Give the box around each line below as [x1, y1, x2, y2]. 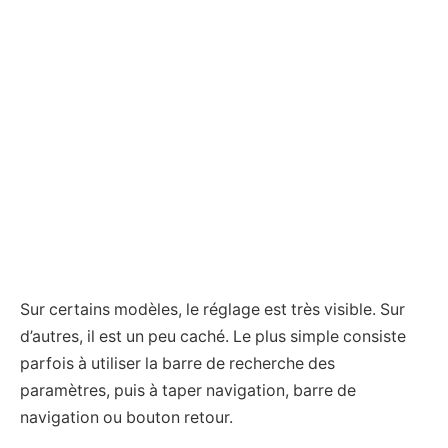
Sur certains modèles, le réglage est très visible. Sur [20, 300, 405, 319]
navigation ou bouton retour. [20, 408, 233, 427]
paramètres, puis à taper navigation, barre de [20, 381, 356, 400]
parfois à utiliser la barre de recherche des [20, 354, 335, 373]
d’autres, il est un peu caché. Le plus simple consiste [20, 327, 406, 346]
